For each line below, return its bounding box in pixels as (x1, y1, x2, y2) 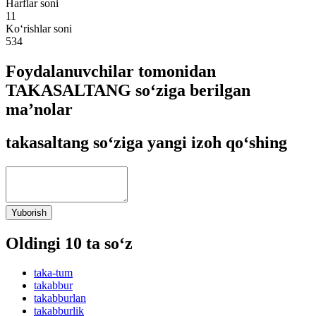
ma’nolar (6, 99, 73, 119)
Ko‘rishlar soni (6, 22, 72, 35)
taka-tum (34, 267, 73, 279)
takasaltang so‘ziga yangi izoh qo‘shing (6, 133, 287, 152)
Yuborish (11, 207, 47, 218)
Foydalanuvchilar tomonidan (6, 61, 216, 80)
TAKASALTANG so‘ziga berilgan (6, 80, 250, 99)
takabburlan (34, 292, 86, 305)
